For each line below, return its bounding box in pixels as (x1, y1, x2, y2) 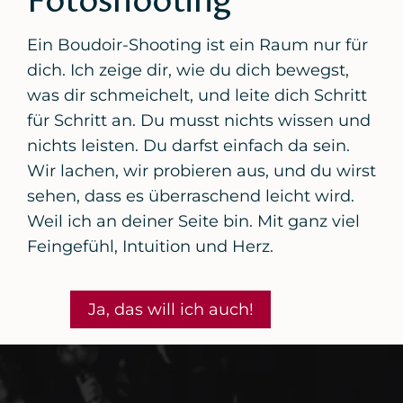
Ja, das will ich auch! (87, 300, 254, 320)
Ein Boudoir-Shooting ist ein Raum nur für (26, 34, 368, 55)
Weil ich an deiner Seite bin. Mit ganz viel (26, 210, 360, 231)
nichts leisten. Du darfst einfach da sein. (26, 135, 350, 156)
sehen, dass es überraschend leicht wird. (26, 185, 354, 206)
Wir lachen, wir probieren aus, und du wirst (26, 160, 376, 181)
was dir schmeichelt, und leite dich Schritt (26, 85, 367, 105)
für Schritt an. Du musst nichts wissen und (26, 110, 371, 130)
